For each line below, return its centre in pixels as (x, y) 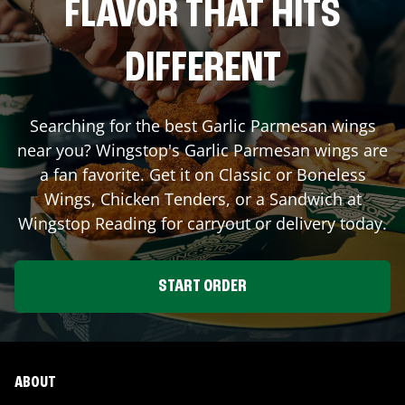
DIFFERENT (202, 70)
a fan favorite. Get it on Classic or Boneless (202, 175)
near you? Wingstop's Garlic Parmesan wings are (202, 151)
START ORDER (202, 287)
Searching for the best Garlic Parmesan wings (202, 126)
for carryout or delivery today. (272, 224)
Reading (126, 224)
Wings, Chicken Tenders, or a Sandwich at (202, 199)
